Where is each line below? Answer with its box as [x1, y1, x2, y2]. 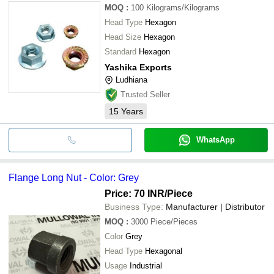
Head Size [105, 32, 141, 42]
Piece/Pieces [150, 217, 198, 226]
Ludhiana [116, 75, 147, 84]
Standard [105, 46, 136, 56]
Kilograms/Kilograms [146, 2, 220, 12]
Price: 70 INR [105, 188, 165, 199]
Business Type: [105, 201, 163, 212]
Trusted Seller [120, 89, 170, 99]
